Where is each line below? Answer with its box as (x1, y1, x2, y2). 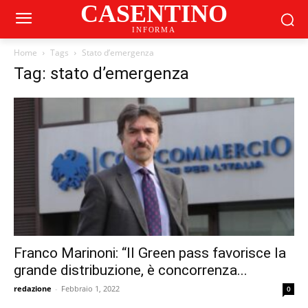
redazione (14, 283, 52, 294)
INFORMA (132, 25, 176, 34)
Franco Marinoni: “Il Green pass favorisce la (14, 245, 286, 262)
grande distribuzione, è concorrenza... (14, 262, 247, 279)
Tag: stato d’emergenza (14, 64, 189, 83)
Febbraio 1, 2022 (61, 283, 120, 294)
